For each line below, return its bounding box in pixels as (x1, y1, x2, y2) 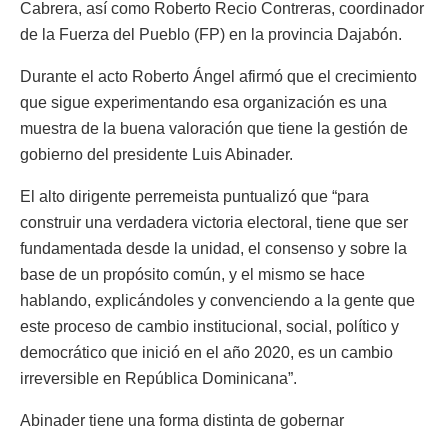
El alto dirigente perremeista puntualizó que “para (20, 187, 369, 205)
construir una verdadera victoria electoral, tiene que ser (20, 213, 408, 231)
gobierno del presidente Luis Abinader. (20, 145, 293, 163)
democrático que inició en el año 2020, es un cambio (20, 343, 393, 361)
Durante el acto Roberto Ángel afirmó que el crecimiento (20, 67, 417, 85)
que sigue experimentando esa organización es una (20, 93, 387, 111)
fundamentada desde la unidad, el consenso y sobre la (20, 239, 407, 257)
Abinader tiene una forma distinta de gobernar (20, 411, 344, 429)
